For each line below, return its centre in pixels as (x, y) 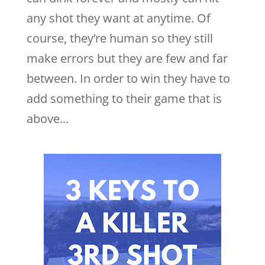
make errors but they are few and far (127, 58)
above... (47, 119)
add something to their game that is (124, 98)
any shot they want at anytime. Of (118, 18)
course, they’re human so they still (119, 38)
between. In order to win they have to (128, 78)
